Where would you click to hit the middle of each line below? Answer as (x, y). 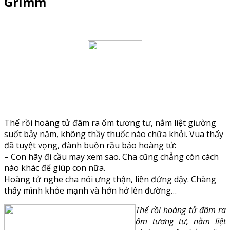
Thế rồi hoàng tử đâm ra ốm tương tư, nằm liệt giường (110, 122)
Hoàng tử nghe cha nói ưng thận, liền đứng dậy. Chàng (110, 179)
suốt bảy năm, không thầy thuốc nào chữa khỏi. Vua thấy (114, 134)
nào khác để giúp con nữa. (55, 168)
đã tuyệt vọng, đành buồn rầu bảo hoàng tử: (90, 145)
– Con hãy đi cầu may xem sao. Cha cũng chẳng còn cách (111, 156)
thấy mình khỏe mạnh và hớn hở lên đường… (90, 190)
